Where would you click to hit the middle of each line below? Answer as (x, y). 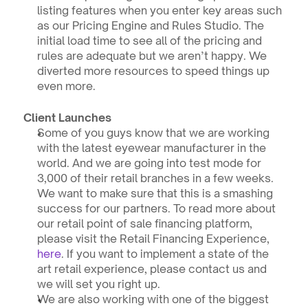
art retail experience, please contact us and (152, 269)
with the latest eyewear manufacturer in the (151, 148)
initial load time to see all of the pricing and (149, 41)
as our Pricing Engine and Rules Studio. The (150, 25)
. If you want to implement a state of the (165, 254)
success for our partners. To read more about (156, 208)
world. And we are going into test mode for (149, 163)
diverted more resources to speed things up (153, 71)
